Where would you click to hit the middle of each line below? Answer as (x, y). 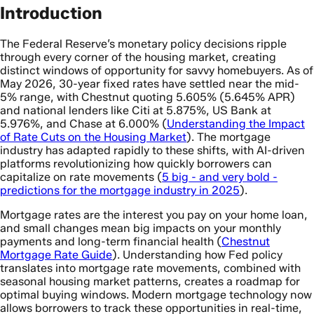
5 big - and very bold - (220, 177)
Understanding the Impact (236, 123)
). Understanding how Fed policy (197, 254)
